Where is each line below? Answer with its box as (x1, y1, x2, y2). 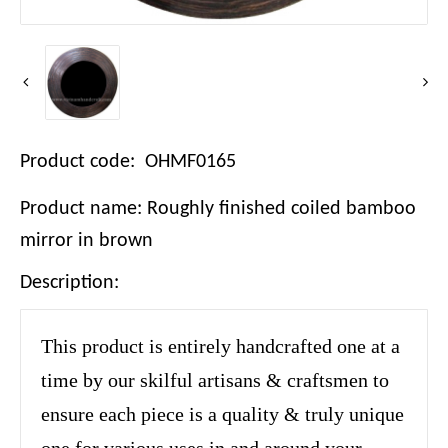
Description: (20, 273, 119, 294)
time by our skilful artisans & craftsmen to (41, 369, 389, 392)
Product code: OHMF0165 (20, 152, 236, 173)
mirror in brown (20, 231, 153, 252)
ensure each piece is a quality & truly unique (41, 403, 404, 426)
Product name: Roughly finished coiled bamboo (20, 199, 416, 220)
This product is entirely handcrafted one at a (41, 335, 400, 358)
